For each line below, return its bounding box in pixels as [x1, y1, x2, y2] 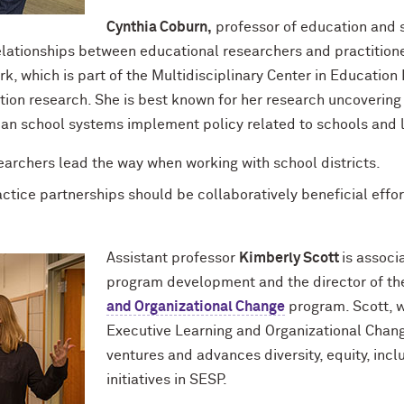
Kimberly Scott [239, 251, 342, 265]
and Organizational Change [106, 299, 285, 314]
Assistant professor [106, 251, 239, 265]
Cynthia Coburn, [106, 20, 212, 34]
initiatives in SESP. [106, 372, 227, 387]
